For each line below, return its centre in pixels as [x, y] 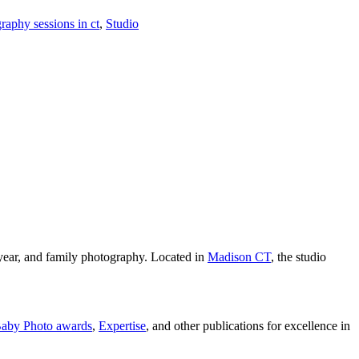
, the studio [298, 256]
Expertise [122, 325]
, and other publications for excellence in [248, 325]
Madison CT [239, 256]
